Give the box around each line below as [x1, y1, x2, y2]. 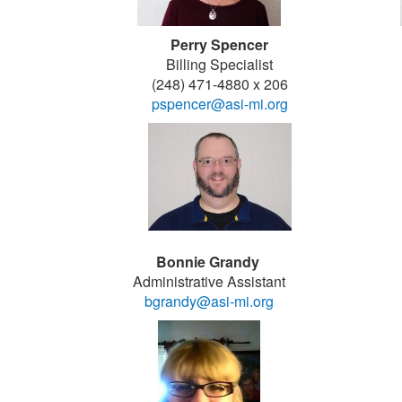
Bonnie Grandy [155, 250, 263, 272]
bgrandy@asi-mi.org [144, 290, 275, 311]
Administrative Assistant [133, 270, 286, 292]
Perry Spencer [170, 34, 268, 55]
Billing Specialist [166, 54, 273, 74]
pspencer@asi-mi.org [151, 93, 288, 114]
